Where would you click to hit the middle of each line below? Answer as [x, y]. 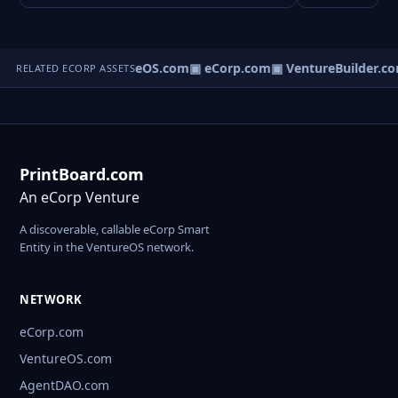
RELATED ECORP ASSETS [76, 68]
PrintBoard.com [82, 175]
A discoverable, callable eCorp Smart [115, 230]
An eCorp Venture [80, 198]
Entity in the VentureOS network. [107, 247]
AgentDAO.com [64, 386]
